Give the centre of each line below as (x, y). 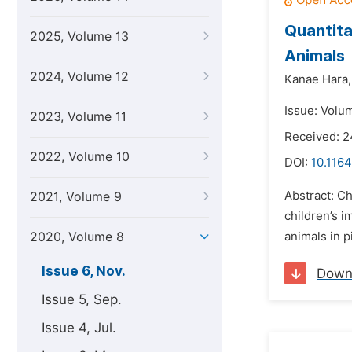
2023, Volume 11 (78, 117)
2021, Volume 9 (76, 197)
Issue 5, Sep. (82, 299)
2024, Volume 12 (79, 77)
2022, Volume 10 (80, 157)
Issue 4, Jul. (79, 328)
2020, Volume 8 (77, 237)
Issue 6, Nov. (84, 271)
